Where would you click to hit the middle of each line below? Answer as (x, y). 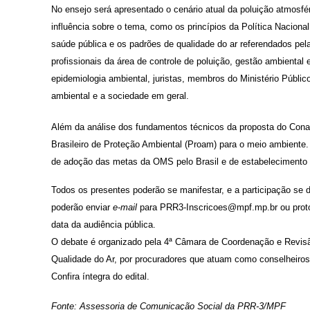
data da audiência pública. (103, 225)
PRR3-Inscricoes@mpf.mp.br (219, 207)
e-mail (125, 207)
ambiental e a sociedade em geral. (120, 96)
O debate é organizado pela (108, 242)
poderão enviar (82, 207)
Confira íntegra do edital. (100, 276)
